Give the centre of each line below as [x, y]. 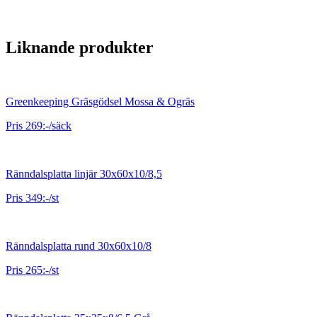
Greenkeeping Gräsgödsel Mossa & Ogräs [100, 101]
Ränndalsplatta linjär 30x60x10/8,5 [84, 173]
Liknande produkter [80, 47]
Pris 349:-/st [32, 197]
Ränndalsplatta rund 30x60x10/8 [79, 246]
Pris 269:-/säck [39, 125]
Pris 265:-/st [32, 270]
